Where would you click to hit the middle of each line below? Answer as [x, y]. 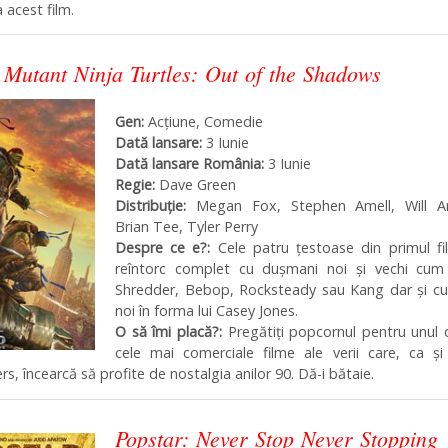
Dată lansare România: [189, 164]
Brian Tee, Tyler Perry [186, 227]
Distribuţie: [150, 206]
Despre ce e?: [163, 248]
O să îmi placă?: [168, 332]
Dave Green [195, 185]
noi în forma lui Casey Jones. [206, 311]
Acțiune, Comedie [203, 122]
